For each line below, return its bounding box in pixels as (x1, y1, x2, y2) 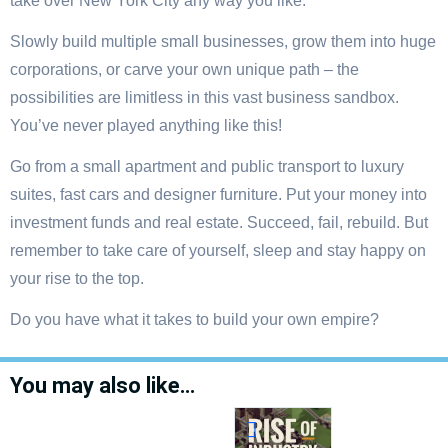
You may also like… (10, 373, 195, 399)
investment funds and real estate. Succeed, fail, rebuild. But (10, 214, 428, 232)
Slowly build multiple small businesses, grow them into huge (10, 33, 436, 51)
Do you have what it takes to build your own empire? (10, 311, 379, 329)
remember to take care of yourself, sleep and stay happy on (10, 242, 426, 260)
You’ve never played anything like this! (10, 117, 282, 135)
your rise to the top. (10, 270, 144, 288)
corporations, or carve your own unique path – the (10, 61, 359, 79)
